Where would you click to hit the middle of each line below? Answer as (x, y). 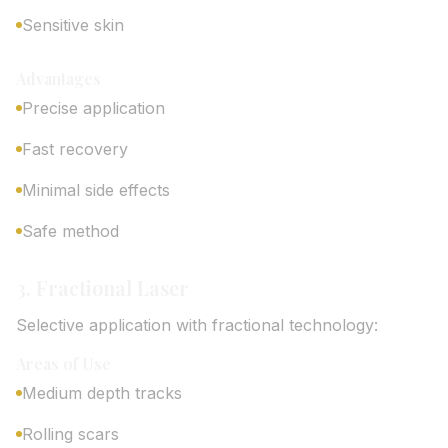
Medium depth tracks (102, 393)
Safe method (70, 231)
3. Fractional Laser (102, 287)
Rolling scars (70, 434)
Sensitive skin (73, 25)
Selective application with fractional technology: (197, 325)
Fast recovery (75, 149)
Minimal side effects (96, 190)
